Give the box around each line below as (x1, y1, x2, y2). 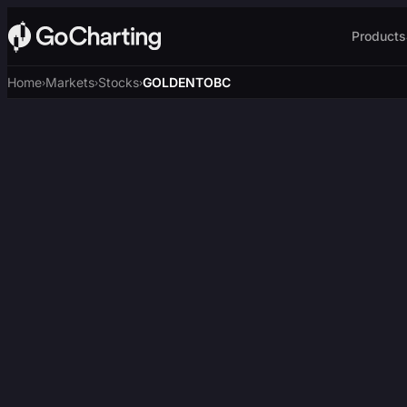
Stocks (98, 74, 139, 90)
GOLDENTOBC (143, 74, 231, 90)
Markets (45, 74, 94, 90)
